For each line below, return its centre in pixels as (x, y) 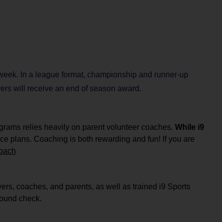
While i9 (189, 127)
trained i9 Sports (160, 187)
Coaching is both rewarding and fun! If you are (114, 139)
